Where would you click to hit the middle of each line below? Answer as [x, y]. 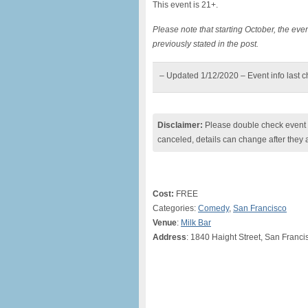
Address [169, 237]
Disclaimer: [180, 125]
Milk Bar [196, 223]
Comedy [213, 208]
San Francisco [260, 208]
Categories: [175, 208]
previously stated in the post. [206, 44]
